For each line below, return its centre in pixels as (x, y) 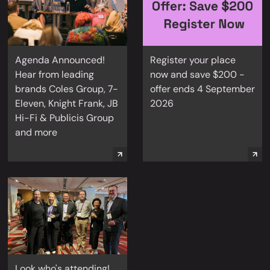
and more (36, 132)
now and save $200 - (197, 74)
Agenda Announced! (60, 60)
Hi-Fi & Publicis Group (64, 118)
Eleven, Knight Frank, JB (67, 103)
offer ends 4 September (202, 89)
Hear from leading (55, 74)
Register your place (193, 60)
